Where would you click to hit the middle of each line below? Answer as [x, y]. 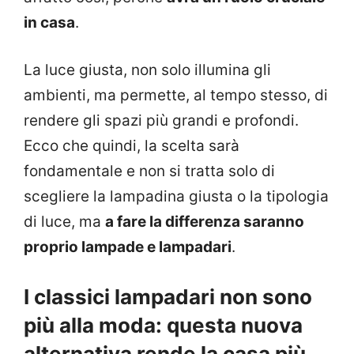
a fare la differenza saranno [205, 222]
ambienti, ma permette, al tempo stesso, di [176, 96]
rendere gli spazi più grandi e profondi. [161, 121]
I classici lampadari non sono [168, 296]
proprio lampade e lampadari [128, 247]
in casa [49, 22]
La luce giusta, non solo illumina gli [147, 70]
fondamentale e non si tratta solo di [149, 171]
